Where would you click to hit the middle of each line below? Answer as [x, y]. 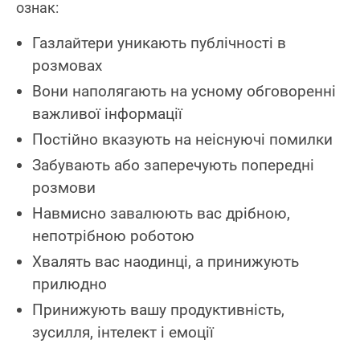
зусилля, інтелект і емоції [123, 332]
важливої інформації [107, 113]
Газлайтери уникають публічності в [159, 43]
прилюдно [70, 284]
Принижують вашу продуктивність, [158, 309]
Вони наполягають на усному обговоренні [184, 91]
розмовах [67, 65]
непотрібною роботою [113, 235]
